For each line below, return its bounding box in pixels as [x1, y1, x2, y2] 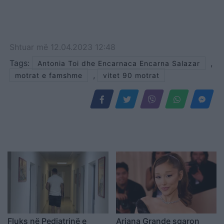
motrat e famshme [15, 71, 82, 80]
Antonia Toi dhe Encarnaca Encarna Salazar [37, 59, 200, 68]
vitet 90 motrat [103, 71, 159, 80]
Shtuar [9, 42, 36, 52]
